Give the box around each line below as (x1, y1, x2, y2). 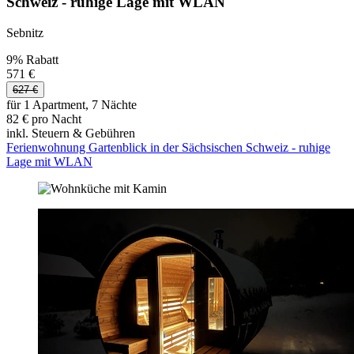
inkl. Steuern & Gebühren (6, 126, 135, 141)
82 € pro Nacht (6, 112, 81, 126)
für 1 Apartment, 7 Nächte (6, 98, 137, 112)
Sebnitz (6, 26, 43, 40)
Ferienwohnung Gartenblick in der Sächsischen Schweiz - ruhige (6, 141, 330, 155)
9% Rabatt (6, 53, 58, 67)
